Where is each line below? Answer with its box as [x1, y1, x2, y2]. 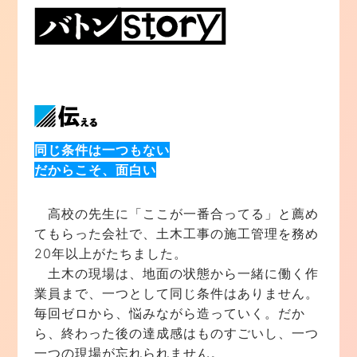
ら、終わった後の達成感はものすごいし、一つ [33, 325, 319, 342]
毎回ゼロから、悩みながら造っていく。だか [33, 305, 305, 322]
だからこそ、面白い [33, 162, 156, 178]
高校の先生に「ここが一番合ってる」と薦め [33, 206, 319, 222]
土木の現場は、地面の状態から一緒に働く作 [33, 265, 319, 282]
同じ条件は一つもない [33, 142, 170, 159]
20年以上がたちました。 [33, 245, 187, 262]
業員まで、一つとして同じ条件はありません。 [33, 285, 319, 302]
